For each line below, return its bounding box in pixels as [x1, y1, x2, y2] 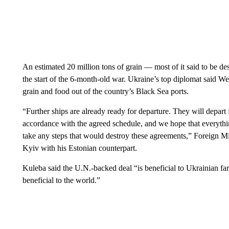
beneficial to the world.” [22, 175, 100, 185]
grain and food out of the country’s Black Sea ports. [22, 86, 189, 96]
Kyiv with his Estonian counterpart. [22, 143, 137, 152]
